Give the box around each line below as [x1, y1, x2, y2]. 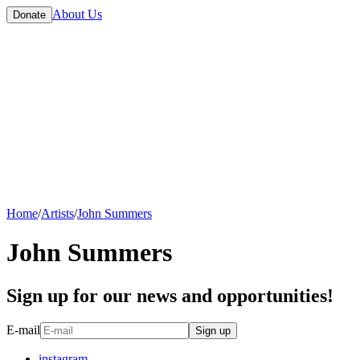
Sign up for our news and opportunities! [6, 284, 333, 306]
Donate [13, 9, 46, 21]
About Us [52, 7, 102, 21]
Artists [41, 206, 74, 220]
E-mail [6, 323, 40, 337]
